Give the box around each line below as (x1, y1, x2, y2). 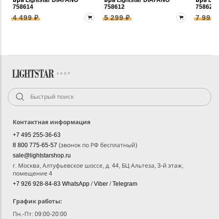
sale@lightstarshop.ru (13, 152, 71, 159)
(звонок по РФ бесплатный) (59, 141, 137, 149)
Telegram (112, 180, 137, 187)
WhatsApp (62, 180, 91, 187)
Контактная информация (13, 118, 90, 126)
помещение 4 (13, 170, 52, 177)
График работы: (13, 197, 62, 205)
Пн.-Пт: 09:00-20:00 (13, 210, 67, 218)
